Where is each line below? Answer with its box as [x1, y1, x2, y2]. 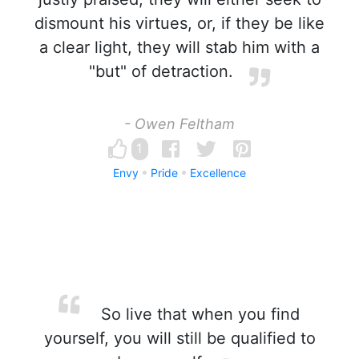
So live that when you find [96, 305, 300, 324]
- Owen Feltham [124, 115, 235, 132]
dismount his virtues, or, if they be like [34, 14, 325, 33]
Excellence [190, 166, 246, 179]
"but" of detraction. [89, 62, 233, 81]
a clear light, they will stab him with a [39, 38, 320, 57]
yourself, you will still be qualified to [43, 329, 316, 348]
